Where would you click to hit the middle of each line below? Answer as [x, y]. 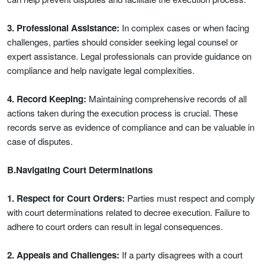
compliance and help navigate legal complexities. [101, 70]
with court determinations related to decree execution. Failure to [128, 212]
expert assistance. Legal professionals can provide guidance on [129, 56]
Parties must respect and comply [190, 198]
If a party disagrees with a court [181, 255]
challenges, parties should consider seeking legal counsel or [122, 42]
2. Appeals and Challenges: [63, 255]
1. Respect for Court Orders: [66, 198]
